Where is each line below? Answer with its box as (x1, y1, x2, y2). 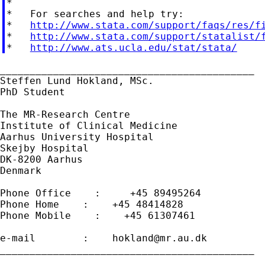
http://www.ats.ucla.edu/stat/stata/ (30, 41, 237, 53)
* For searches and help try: (6, 8, 184, 20)
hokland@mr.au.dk (112, 232, 207, 244)
